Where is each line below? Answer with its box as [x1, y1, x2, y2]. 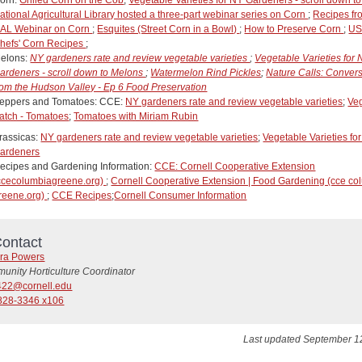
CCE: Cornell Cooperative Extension [154, 161, 316, 173]
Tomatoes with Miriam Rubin [74, 110, 199, 122]
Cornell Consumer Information [114, 190, 247, 202]
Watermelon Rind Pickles [150, 66, 262, 78]
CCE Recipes [52, 190, 112, 202]
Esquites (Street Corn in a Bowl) [97, 23, 240, 35]
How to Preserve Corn [244, 23, 344, 35]
